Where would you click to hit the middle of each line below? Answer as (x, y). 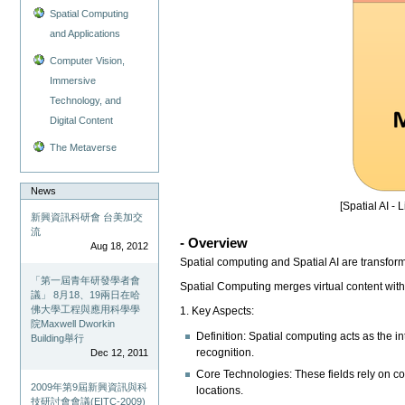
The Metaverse (84, 148)
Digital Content (82, 121)
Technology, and (86, 101)
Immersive (73, 81)
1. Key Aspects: (217, 311)
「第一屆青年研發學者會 (86, 280)
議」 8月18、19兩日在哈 (86, 295)
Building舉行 (58, 338)
